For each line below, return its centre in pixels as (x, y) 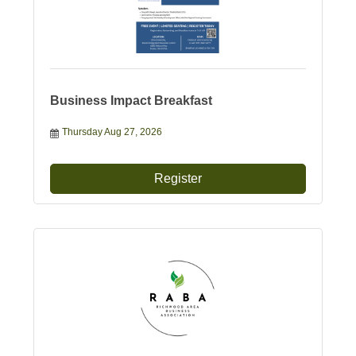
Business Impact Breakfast (131, 101)
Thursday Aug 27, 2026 (112, 132)
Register (178, 179)
